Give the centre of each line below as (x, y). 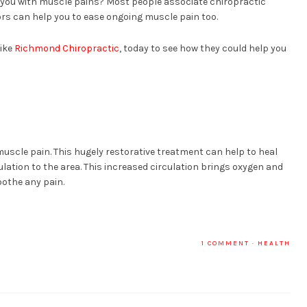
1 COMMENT (225, 243)
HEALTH (274, 243)
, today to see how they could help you (203, 48)
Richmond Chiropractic (67, 48)
